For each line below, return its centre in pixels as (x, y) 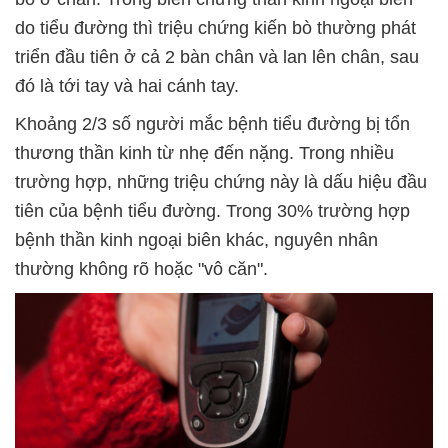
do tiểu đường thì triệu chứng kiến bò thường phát (215, 28)
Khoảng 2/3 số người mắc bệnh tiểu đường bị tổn (212, 124)
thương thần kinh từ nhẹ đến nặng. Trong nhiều (204, 153)
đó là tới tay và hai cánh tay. (127, 86)
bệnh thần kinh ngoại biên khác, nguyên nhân (196, 240)
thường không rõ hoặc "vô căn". (141, 269)
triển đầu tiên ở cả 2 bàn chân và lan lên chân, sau (217, 57)
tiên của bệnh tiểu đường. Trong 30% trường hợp (212, 211)
